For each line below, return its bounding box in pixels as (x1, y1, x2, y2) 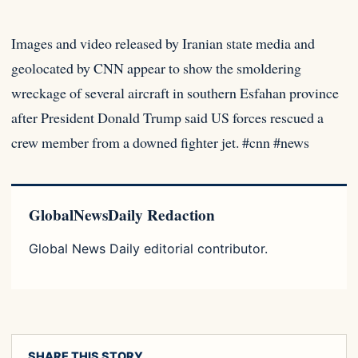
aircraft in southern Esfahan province (128, 83, 339, 103)
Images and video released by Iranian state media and (11, 34, 315, 54)
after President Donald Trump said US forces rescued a (11, 108, 324, 128)
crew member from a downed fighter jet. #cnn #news (11, 133, 309, 153)
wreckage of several (11, 83, 128, 103)
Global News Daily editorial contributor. (29, 241, 268, 257)
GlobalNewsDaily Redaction (29, 204, 215, 227)
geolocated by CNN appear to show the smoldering (11, 58, 301, 78)
